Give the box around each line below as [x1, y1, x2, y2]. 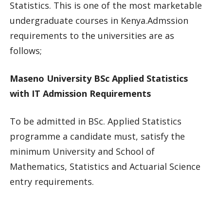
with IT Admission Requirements [10, 88, 151, 99]
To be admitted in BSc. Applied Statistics [10, 115, 182, 127]
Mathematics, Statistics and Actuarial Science [10, 161, 200, 172]
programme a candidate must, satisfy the [10, 130, 185, 142]
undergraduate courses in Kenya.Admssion [10, 15, 188, 26]
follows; [10, 45, 42, 56]
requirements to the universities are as [10, 30, 174, 41]
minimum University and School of [10, 145, 155, 157]
